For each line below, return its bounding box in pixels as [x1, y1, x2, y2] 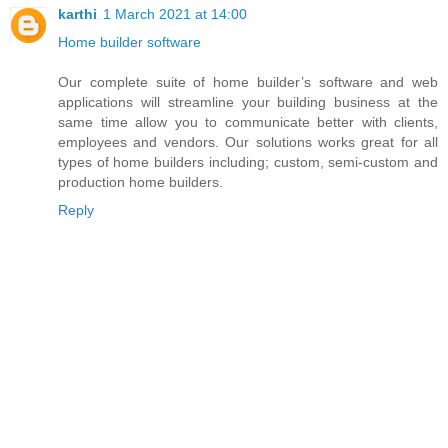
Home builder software [58, 33, 201, 50]
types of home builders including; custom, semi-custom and [58, 153, 438, 170]
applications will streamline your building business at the [58, 93, 438, 110]
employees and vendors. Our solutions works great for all [58, 133, 438, 150]
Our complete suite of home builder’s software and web [58, 73, 438, 90]
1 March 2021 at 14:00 [103, 5, 247, 22]
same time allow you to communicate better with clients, [58, 113, 438, 130]
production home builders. [58, 173, 223, 190]
